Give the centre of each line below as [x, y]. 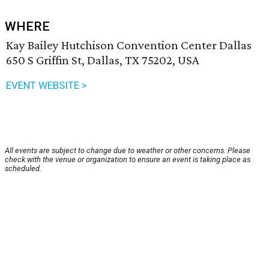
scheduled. [23, 169]
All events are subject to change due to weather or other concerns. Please [128, 151]
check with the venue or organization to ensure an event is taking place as [128, 160]
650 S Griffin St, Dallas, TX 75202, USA [103, 60]
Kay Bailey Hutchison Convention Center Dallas [129, 45]
